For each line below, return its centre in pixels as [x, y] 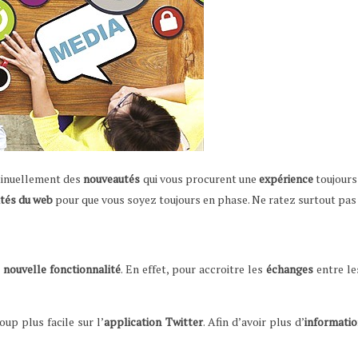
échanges [290, 269]
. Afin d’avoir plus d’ [254, 322]
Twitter [184, 322]
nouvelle [24, 269]
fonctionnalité [85, 269]
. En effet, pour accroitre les [193, 269]
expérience [286, 179]
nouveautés [112, 179]
